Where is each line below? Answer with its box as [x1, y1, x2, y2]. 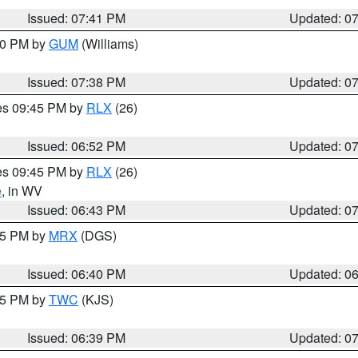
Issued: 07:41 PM [27, 9, 126, 27]
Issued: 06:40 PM [27, 265, 126, 283]
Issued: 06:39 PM [27, 328, 126, 347]
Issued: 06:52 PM [27, 137, 126, 155]
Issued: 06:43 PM [27, 201, 126, 219]
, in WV [2, 181, 42, 200]
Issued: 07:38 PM [27, 73, 126, 91]
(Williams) [78, 34, 138, 53]
